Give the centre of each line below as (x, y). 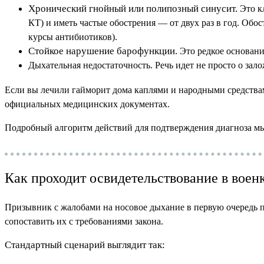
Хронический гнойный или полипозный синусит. (133, 9)
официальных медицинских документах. (87, 104)
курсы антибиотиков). (73, 37)
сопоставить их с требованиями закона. (84, 222)
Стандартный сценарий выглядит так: (85, 245)
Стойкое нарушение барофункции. (103, 51)
